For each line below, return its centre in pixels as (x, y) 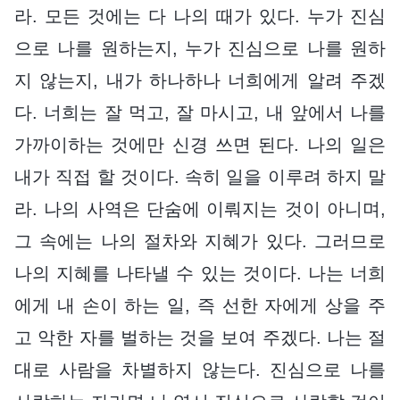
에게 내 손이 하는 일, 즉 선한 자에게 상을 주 (200, 305)
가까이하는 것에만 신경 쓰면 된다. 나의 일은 (200, 144)
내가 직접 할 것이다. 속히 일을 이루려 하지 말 (200, 176)
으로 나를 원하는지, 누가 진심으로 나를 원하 (200, 48)
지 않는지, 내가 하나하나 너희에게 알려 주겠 (200, 80)
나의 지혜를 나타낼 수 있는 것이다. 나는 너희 (200, 273)
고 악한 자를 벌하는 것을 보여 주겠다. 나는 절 (200, 337)
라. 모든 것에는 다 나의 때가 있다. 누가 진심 (200, 16)
